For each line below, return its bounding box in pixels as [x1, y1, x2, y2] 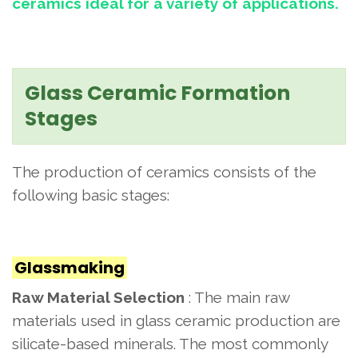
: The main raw [185, 288, 289, 306]
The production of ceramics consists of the [12, 163, 316, 181]
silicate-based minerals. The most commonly [12, 335, 328, 352]
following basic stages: [12, 186, 169, 204]
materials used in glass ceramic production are [12, 312, 340, 329]
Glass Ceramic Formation [25, 79, 290, 107]
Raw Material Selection [12, 288, 185, 306]
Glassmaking [14, 257, 125, 279]
